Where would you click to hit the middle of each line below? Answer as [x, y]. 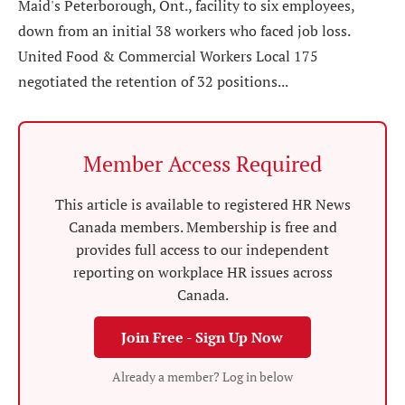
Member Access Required [202, 164]
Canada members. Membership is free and [202, 227]
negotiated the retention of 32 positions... [153, 81]
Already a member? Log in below [202, 377]
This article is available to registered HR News [202, 204]
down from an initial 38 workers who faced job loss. [184, 31]
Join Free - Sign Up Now [202, 337]
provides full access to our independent [202, 250]
